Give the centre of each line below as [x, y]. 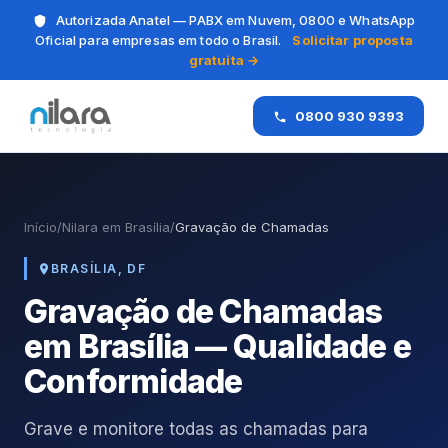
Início [40, 227]
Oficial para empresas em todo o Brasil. [160, 40]
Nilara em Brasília [116, 227]
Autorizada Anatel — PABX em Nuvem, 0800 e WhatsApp [234, 20]
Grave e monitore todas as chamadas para [196, 429]
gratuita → [224, 60]
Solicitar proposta [352, 40]
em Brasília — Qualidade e [218, 346]
